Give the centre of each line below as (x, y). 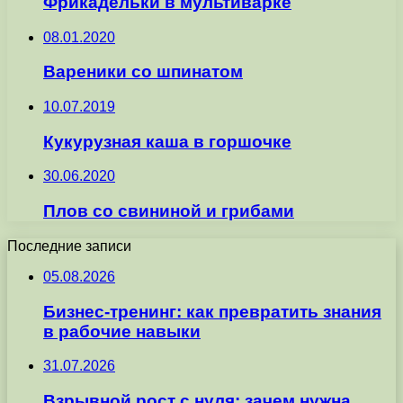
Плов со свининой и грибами (169, 211)
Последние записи (69, 246)
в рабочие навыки (122, 331)
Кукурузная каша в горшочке (167, 141)
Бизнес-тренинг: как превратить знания (212, 311)
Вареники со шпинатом (143, 72)
